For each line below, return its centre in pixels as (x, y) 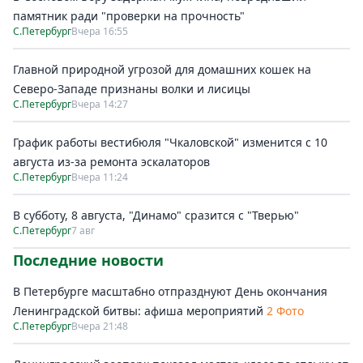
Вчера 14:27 (100, 104)
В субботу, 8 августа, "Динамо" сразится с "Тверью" (156, 215)
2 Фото (285, 311)
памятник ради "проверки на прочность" (129, 16)
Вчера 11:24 (100, 177)
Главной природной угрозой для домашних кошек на (162, 69)
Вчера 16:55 (100, 31)
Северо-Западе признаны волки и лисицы (132, 89)
